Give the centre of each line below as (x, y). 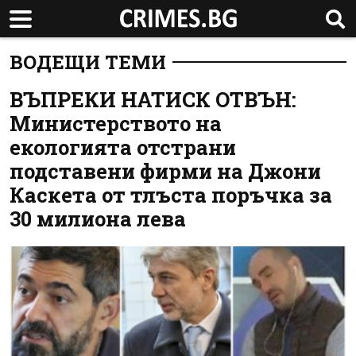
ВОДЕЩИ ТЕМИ (88, 62)
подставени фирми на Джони (165, 171)
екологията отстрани (123, 147)
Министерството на (116, 123)
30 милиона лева (98, 219)
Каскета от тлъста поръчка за (171, 195)
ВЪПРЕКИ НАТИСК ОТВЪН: (153, 99)
